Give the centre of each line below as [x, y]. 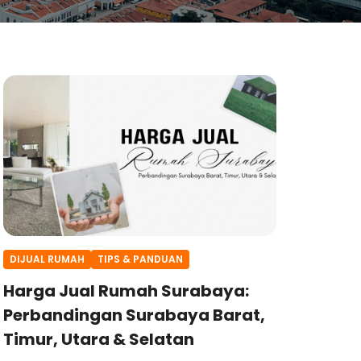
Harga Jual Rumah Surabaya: [126, 290]
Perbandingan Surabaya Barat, [134, 315]
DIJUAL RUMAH [47, 259]
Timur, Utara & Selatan [98, 339]
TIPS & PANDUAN [140, 259]
